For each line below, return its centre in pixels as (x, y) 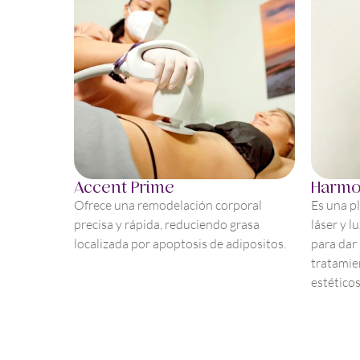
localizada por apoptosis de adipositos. (180, 243)
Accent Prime (124, 187)
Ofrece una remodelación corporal (168, 205)
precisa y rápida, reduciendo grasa (167, 224)
